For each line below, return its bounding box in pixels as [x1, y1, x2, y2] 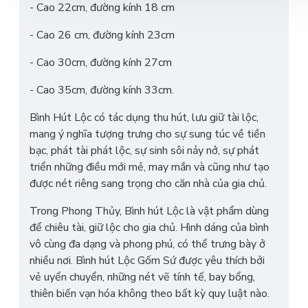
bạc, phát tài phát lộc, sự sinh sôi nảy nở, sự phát [30, 143, 259, 158]
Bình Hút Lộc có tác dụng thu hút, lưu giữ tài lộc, [30, 110, 258, 125]
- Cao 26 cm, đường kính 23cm [30, 27, 175, 43]
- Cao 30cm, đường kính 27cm [30, 55, 172, 70]
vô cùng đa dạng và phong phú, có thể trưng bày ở [30, 236, 265, 252]
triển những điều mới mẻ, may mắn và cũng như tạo [30, 159, 269, 175]
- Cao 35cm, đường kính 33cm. [30, 82, 174, 98]
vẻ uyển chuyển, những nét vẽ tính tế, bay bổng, [30, 269, 255, 285]
